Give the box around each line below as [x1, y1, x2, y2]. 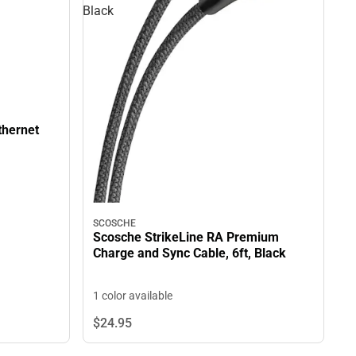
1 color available [93, 288, 172, 302]
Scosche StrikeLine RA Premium [93, 229, 279, 245]
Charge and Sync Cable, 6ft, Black [93, 245, 286, 261]
